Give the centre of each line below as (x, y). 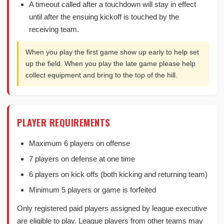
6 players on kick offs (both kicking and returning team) (118, 174)
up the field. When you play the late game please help (110, 63)
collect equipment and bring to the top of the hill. (101, 75)
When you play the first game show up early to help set (112, 52)
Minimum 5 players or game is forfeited (92, 190)
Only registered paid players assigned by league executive (112, 208)
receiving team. (54, 29)
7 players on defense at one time (82, 159)
